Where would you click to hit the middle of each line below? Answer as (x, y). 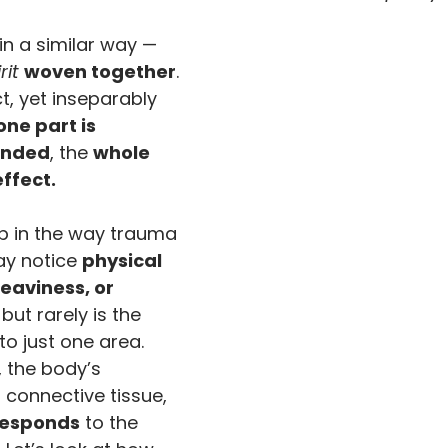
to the (111, 422)
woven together (100, 71)
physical (124, 260)
